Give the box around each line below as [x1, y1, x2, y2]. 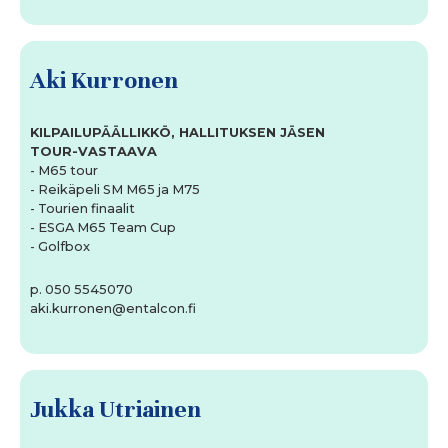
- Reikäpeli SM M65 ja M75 [30, 182, 200, 198]
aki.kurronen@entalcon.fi [30, 301, 196, 317]
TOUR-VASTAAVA [30, 144, 161, 160]
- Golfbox [30, 239, 90, 255]
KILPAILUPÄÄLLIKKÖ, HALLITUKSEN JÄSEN [30, 125, 325, 141]
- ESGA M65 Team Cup [30, 220, 176, 236]
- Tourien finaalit [30, 201, 135, 217]
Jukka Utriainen [30, 394, 201, 425]
